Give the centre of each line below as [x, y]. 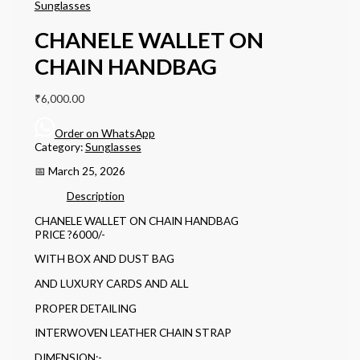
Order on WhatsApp [104, 133]
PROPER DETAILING [85, 308]
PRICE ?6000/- [70, 234]
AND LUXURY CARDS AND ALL [111, 283]
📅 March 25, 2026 [80, 171]
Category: [59, 146]
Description [95, 195]
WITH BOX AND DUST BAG [104, 259]
